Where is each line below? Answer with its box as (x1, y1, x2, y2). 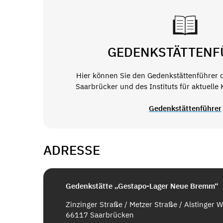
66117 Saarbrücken (66, 210, 134, 220)
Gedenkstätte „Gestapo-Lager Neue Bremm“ (66, 181, 219, 191)
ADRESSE (43, 141, 100, 159)
